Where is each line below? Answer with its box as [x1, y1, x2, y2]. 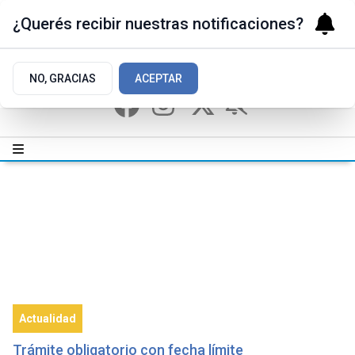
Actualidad [19, 312, 76, 326]
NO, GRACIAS [29, 72, 96, 85]
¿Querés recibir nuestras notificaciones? [13, 14, 303, 33]
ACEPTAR [135, 72, 182, 85]
